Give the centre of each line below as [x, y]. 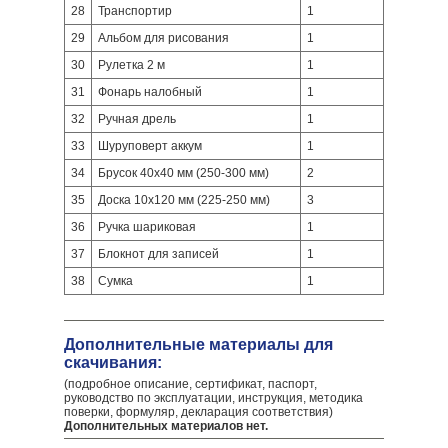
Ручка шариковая [147, 227]
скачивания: [113, 362]
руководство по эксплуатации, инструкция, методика [213, 398]
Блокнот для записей [158, 254]
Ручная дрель [137, 119]
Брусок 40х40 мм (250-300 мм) [183, 173]
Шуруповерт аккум [150, 146]
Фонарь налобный [150, 92]
